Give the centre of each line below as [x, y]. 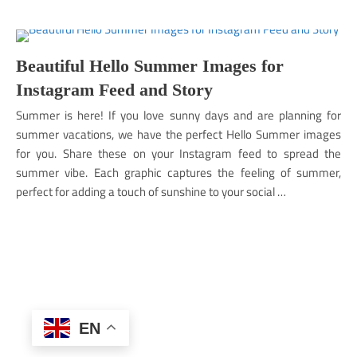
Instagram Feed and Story [114, 90]
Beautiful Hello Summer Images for [150, 66]
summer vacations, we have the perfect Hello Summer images [178, 134]
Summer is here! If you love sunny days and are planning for [178, 115]
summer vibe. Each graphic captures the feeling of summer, [178, 173]
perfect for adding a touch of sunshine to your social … [151, 192]
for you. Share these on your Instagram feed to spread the [178, 153]
